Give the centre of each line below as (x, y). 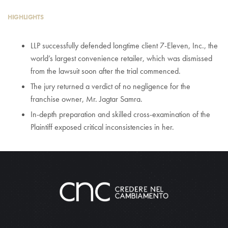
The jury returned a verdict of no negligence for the (110, 87)
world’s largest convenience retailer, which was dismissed (121, 59)
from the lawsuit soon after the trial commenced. (106, 71)
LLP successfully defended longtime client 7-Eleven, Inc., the (124, 46)
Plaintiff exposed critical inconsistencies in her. (102, 127)
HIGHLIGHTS (26, 17)
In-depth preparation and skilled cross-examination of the (120, 115)
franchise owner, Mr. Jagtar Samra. (87, 99)
